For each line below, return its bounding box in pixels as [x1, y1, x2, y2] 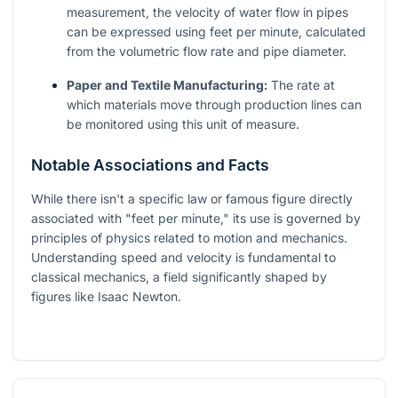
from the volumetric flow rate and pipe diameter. [67, 43, 346, 59]
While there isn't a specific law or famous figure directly [31, 190, 353, 206]
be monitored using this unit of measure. [67, 115, 299, 131]
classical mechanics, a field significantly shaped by [31, 268, 327, 284]
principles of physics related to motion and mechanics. [31, 229, 347, 245]
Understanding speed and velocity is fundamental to [31, 249, 336, 265]
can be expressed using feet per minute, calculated [67, 23, 366, 39]
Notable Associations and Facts [31, 155, 269, 174]
